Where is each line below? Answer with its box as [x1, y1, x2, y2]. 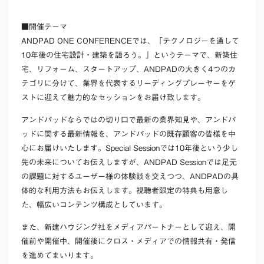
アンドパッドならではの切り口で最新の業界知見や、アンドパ [21, 116, 236, 124]
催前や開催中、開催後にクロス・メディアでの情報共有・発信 [21, 237, 236, 246]
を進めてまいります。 [21, 252, 98, 260]
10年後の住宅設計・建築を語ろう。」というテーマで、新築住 [21, 51, 237, 60]
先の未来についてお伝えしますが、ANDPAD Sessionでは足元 [21, 159, 237, 167]
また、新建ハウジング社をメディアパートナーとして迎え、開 [21, 223, 236, 232]
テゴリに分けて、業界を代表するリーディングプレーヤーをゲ [21, 80, 236, 88]
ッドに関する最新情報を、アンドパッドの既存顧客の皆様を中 [21, 130, 236, 138]
